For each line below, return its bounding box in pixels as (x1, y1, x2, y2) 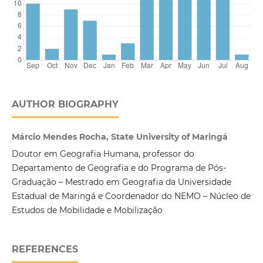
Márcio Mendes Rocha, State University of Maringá (11, 131, 228, 143)
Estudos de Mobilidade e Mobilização (11, 205, 163, 216)
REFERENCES (11, 244, 78, 255)
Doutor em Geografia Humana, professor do (11, 149, 194, 160)
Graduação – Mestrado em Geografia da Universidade (11, 177, 231, 188)
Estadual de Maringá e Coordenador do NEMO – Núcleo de (11, 191, 251, 202)
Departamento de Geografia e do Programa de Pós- (11, 163, 226, 174)
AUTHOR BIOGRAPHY (11, 99, 119, 110)
